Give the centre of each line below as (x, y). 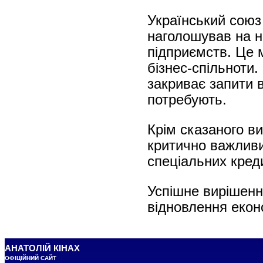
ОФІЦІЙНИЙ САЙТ (31, 258)
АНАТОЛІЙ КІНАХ (42, 248)
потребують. (187, 100)
